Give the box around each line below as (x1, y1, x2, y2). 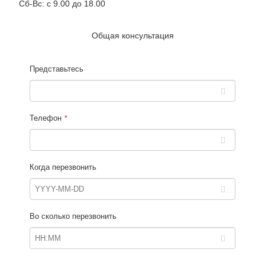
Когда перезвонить (30, 163, 96, 172)
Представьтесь (30, 64, 83, 74)
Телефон (30, 114, 62, 123)
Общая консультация (91, 31, 174, 41)
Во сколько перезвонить (30, 212, 117, 221)
